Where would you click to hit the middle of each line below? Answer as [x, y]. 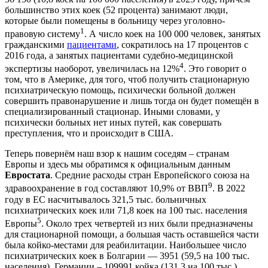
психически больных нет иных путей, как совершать [113, 123]
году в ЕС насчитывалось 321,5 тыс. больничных [106, 199]
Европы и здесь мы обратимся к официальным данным [118, 165]
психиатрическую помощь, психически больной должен [120, 90]
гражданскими [36, 45]
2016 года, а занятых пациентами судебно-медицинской [119, 56]
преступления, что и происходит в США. [89, 133]
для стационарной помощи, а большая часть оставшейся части [132, 234]
